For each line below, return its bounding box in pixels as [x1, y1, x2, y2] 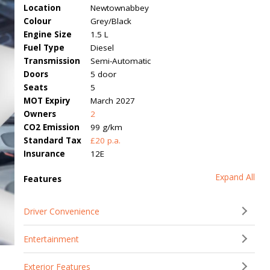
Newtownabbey [90, 2, 149, 13]
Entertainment [24, 233, 80, 245]
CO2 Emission [24, 122, 80, 133]
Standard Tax [24, 135, 82, 146]
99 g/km [90, 122, 123, 133]
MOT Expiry [24, 95, 71, 106]
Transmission [24, 55, 81, 66]
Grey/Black [90, 16, 132, 27]
